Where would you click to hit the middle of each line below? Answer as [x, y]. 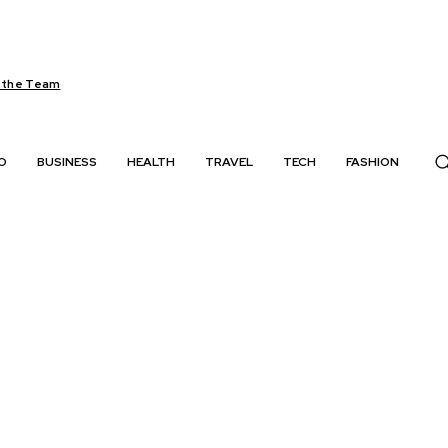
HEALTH [150, 162]
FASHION [372, 162]
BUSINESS [66, 162]
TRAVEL [228, 162]
